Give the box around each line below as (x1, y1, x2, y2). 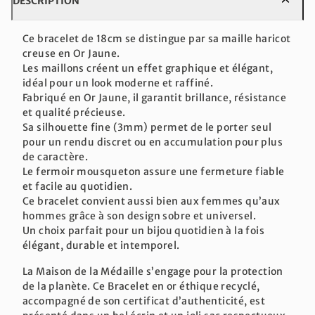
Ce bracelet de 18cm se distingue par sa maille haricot (22, 32, 291, 45)
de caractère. (22, 150, 89, 163)
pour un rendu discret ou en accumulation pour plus (22, 135, 283, 148)
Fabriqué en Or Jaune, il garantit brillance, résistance (22, 91, 286, 104)
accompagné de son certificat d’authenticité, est (22, 294, 266, 307)
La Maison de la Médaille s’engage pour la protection (22, 264, 283, 278)
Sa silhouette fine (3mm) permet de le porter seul (22, 120, 272, 134)
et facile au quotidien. (22, 179, 133, 193)
